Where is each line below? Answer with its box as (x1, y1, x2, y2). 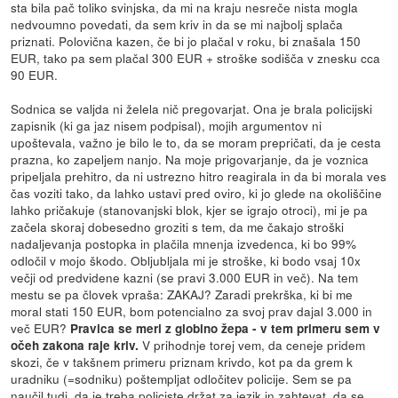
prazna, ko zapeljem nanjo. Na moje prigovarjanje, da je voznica (11, 149, 370, 168)
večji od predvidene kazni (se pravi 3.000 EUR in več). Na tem (11, 267, 359, 286)
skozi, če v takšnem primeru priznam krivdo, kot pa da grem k (11, 352, 354, 370)
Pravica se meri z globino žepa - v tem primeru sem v (70, 319, 381, 337)
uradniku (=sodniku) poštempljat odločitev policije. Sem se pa (11, 369, 353, 387)
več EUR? (11, 318, 71, 337)
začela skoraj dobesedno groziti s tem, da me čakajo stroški (11, 217, 345, 235)
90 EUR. (11, 65, 59, 84)
